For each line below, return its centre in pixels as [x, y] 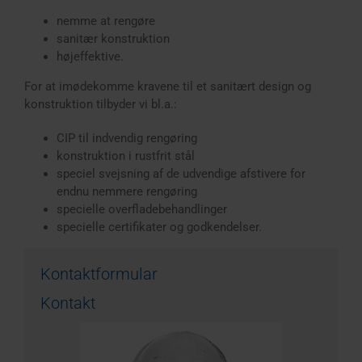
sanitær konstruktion [113, 39]
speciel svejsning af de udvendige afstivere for [181, 174]
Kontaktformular [99, 274]
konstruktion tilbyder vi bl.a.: [101, 105]
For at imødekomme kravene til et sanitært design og [168, 87]
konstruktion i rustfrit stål [126, 156]
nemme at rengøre [106, 21]
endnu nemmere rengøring [127, 192]
